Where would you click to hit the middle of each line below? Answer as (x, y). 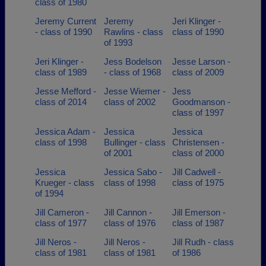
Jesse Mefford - (66, 91)
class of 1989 (61, 72)
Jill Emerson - (199, 212)
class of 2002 (129, 102)
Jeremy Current (66, 21)
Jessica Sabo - (133, 172)
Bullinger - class (134, 142)
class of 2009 (198, 72)
